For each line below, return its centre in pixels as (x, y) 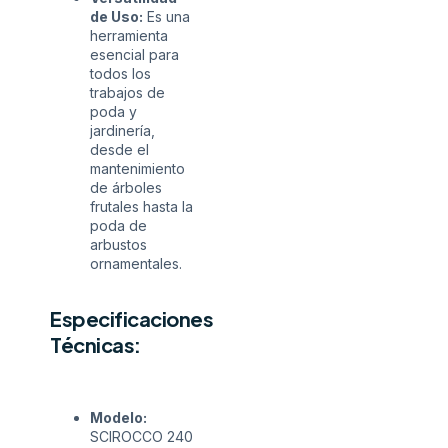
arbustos (118, 244)
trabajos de (127, 92)
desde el (119, 149)
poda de (118, 225)
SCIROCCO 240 (141, 436)
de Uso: (116, 16)
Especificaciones (131, 319)
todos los (120, 73)
